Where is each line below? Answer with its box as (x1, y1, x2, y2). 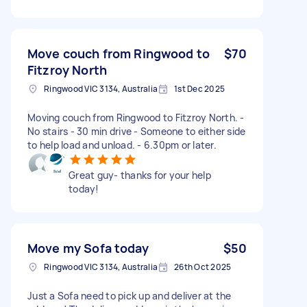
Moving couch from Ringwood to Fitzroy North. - (27, 110, 245, 124)
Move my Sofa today (27, 239, 149, 256)
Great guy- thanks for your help (69, 168, 211, 182)
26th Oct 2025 (174, 260, 232, 273)
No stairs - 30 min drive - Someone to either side (27, 124, 246, 138)
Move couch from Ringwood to (27, 45, 210, 62)
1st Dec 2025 (174, 82, 225, 95)
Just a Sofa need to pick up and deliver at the (27, 288, 232, 302)
